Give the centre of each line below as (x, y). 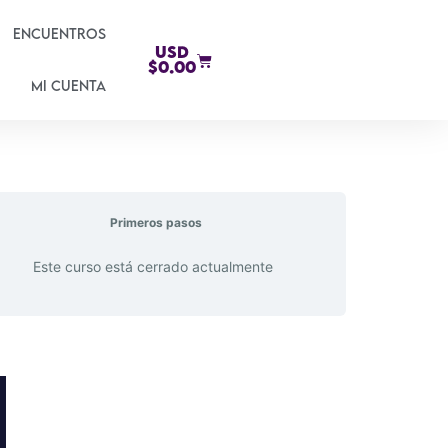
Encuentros (60, 33)
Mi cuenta (69, 85)
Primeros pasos (156, 222)
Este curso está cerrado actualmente (152, 266)
